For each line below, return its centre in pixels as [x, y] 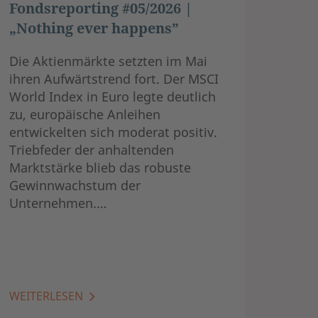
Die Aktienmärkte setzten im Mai [109, 61]
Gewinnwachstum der [75, 185]
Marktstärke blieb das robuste [100, 167]
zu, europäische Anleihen [85, 114]
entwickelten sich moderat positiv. [114, 132]
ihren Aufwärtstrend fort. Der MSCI [114, 78]
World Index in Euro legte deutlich [113, 96]
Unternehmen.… [58, 203]
